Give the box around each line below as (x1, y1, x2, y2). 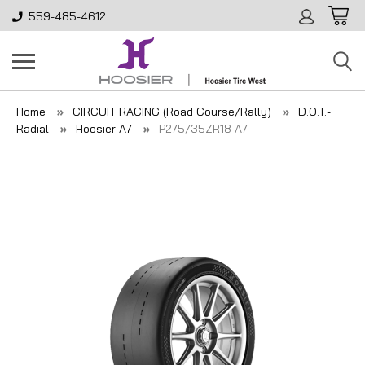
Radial (16, 121, 52, 136)
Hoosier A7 (76, 121, 132, 136)
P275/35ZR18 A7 (159, 121, 248, 136)
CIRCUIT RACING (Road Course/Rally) (73, 104, 271, 119)
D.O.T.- (298, 104, 331, 119)
